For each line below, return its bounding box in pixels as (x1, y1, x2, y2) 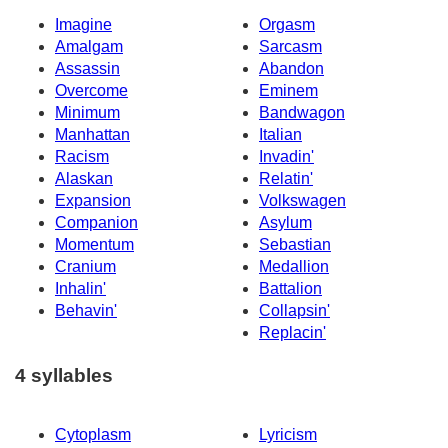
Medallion (259, 258, 329, 276)
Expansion (55, 192, 131, 210)
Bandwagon (259, 104, 345, 122)
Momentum (55, 236, 134, 254)
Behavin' (55, 302, 117, 320)
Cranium (55, 258, 116, 276)
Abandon (259, 60, 324, 78)
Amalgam (55, 38, 123, 56)
